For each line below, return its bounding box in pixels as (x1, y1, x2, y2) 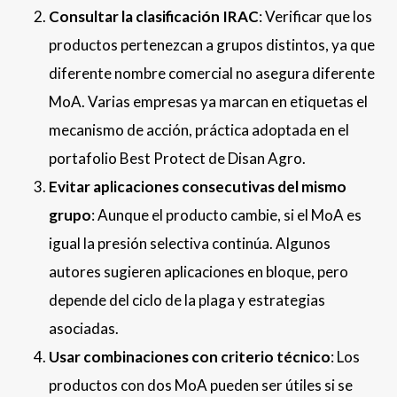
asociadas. (49, 319, 119, 339)
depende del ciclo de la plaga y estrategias (49, 291, 325, 310)
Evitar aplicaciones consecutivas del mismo (49, 177, 346, 197)
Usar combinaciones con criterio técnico (49, 347, 331, 367)
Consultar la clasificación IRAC (49, 7, 259, 27)
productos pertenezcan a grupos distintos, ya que (49, 35, 375, 55)
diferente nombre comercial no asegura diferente (49, 64, 375, 83)
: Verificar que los (259, 7, 372, 27)
